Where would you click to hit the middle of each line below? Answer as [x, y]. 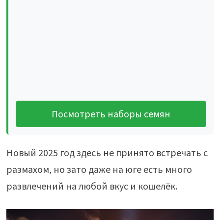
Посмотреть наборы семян [111, 114]
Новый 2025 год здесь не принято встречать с [107, 152]
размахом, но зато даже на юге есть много [99, 169]
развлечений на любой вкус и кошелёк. [92, 186]
